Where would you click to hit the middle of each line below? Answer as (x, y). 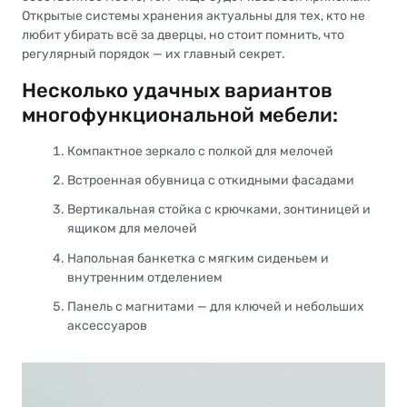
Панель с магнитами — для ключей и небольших (216, 306)
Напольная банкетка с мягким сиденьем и (198, 258)
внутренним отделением (145, 277)
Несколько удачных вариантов (177, 90)
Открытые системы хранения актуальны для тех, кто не (194, 15)
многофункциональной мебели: (180, 114)
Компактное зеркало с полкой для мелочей (200, 151)
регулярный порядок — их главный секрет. (154, 54)
